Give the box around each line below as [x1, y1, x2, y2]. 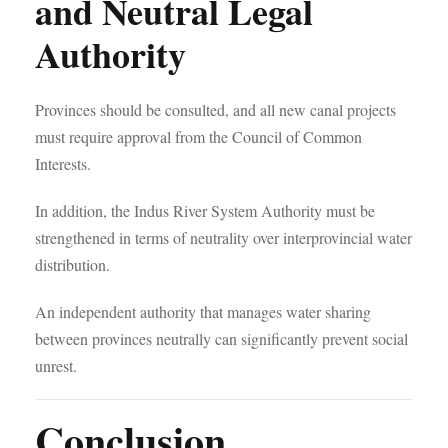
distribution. [35, 254, 110, 275]
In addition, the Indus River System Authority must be [35, 200, 375, 221]
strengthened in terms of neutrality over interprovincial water [35, 227, 412, 248]
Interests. [35, 153, 91, 174]
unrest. [35, 355, 77, 376]
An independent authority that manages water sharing [35, 301, 371, 322]
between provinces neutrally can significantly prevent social [35, 328, 408, 349]
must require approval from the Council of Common [35, 126, 362, 147]
